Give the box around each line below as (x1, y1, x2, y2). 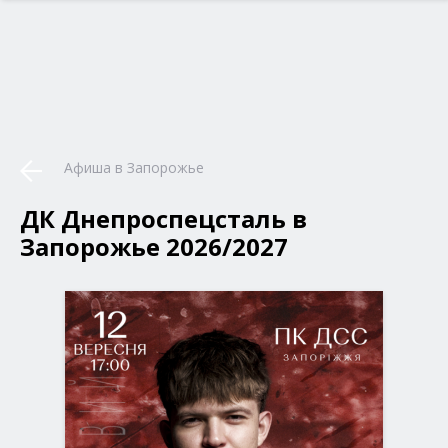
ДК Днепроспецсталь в (20, 202, 307, 235)
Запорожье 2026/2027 (20, 230, 288, 263)
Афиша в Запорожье (64, 158, 204, 177)
